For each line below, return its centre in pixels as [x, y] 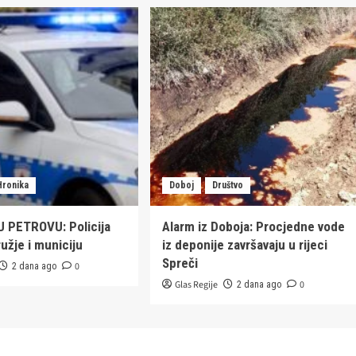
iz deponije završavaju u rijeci [244, 244]
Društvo [227, 185]
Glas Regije [196, 284]
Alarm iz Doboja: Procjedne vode [253, 226]
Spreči [180, 263]
